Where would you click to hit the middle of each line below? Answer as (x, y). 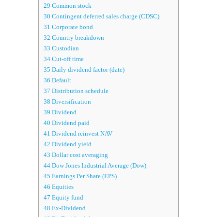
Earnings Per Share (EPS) (84, 176)
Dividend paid (70, 123)
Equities (62, 187)
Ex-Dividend (68, 208)
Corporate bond (72, 27)
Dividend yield (71, 144)
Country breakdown (77, 38)
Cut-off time (67, 59)
